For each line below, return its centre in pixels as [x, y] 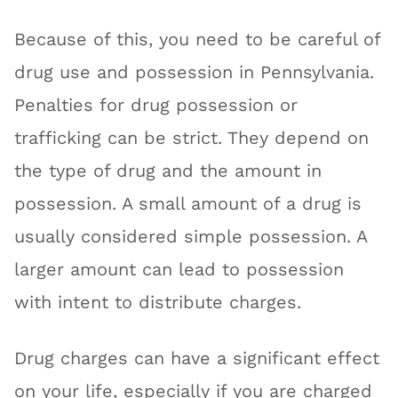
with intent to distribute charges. [158, 302]
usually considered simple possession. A [191, 236]
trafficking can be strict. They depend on [192, 138]
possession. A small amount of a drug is [188, 203]
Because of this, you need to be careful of [198, 39]
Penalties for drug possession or [156, 105]
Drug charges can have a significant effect [197, 359]
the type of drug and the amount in [168, 171]
